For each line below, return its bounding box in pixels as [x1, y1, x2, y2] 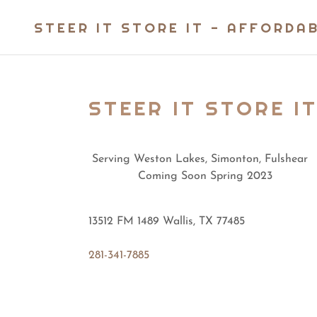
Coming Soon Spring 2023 [88, 171, 272, 182]
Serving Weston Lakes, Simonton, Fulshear [88, 154, 308, 165]
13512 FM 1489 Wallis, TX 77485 [88, 216, 245, 227]
